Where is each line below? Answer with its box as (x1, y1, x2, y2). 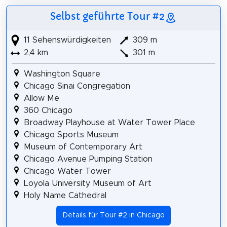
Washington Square (23, 70, 100, 79)
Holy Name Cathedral (23, 192, 106, 200)
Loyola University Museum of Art (23, 179, 152, 188)
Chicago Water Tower (23, 167, 111, 176)
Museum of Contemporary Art (23, 143, 142, 152)
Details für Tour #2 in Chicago (62, 212, 165, 219)
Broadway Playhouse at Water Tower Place (23, 119, 195, 127)
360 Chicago (23, 106, 72, 115)
